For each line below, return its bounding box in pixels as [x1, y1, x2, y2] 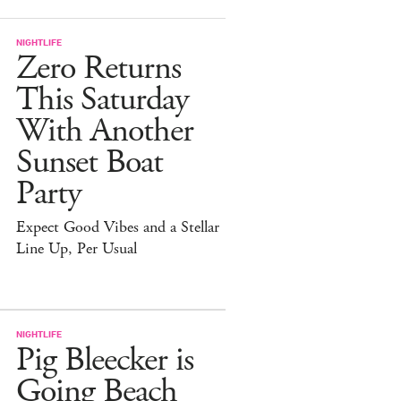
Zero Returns [16, 46, 181, 90]
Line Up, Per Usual [16, 237, 137, 260]
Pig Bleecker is [16, 337, 193, 382]
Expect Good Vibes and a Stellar [16, 216, 219, 238]
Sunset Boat [16, 140, 163, 184]
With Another [16, 108, 193, 153]
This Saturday [16, 77, 189, 122]
